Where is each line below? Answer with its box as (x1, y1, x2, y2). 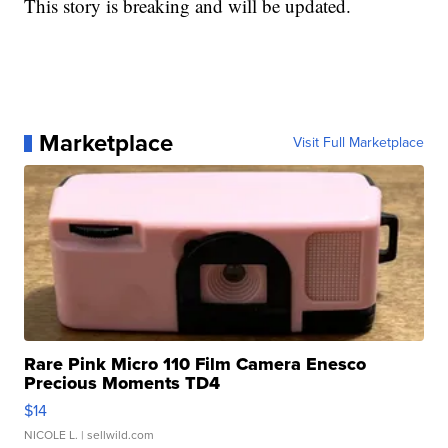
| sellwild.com (78, 426, 155, 445)
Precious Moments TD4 (24, 370, 221, 397)
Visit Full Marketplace (292, 132, 424, 154)
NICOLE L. (24, 426, 79, 445)
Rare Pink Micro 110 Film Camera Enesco (24, 351, 367, 378)
